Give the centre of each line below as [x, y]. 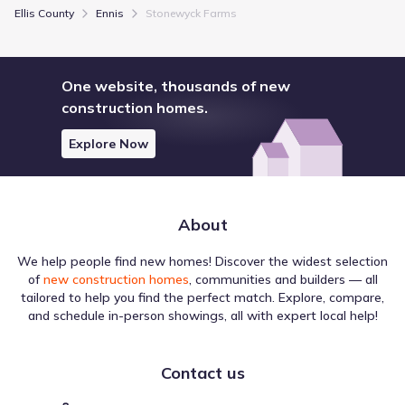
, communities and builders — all [283, 279]
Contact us [202, 372]
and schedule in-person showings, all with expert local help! [202, 315]
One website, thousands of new [176, 85]
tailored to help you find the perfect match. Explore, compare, [202, 297]
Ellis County [44, 13]
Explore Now [108, 143]
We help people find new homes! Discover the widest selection [202, 261]
